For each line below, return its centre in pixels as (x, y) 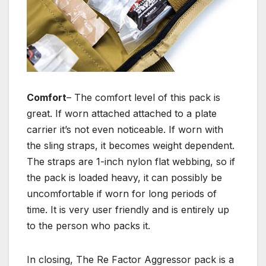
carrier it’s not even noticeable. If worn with (125, 130)
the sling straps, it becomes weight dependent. (131, 146)
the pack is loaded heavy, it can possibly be (124, 178)
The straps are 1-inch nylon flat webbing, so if (131, 162)
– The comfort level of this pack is (143, 98)
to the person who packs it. (88, 226)
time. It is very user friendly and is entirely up (128, 210)
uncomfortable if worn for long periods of (122, 194)
